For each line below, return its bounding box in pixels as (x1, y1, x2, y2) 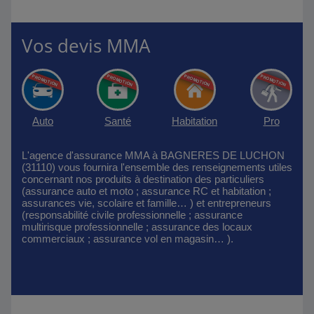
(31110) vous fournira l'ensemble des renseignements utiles (22, 161, 292, 173)
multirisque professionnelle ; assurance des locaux (22, 221, 252, 233)
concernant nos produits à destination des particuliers (22, 173, 264, 185)
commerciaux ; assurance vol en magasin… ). (22, 233, 233, 245)
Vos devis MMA (22, 33, 150, 58)
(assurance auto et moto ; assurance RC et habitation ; (22, 185, 271, 197)
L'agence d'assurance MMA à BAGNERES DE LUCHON (22, 149, 285, 161)
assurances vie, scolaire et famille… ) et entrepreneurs (22, 197, 271, 209)
